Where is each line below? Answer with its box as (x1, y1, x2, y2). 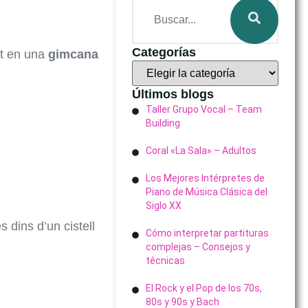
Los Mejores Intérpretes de (145, 173, 265, 184)
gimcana (47, 47, 98, 61)
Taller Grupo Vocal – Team (145, 104, 262, 115)
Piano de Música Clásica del (145, 186, 267, 197)
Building (145, 118, 180, 129)
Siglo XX (145, 200, 181, 211)
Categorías (131, 45, 196, 59)
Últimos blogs (131, 87, 214, 101)
